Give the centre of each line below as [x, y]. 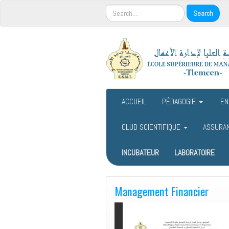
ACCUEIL [134, 102]
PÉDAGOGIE [180, 102]
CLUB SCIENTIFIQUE [152, 127]
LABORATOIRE [194, 153]
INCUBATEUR [140, 153]
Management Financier [162, 191]
